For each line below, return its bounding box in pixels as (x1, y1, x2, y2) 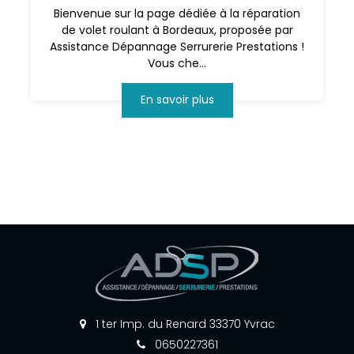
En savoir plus (140, 92, 214, 108)
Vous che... (148, 55, 206, 71)
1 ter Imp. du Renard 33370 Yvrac (92, 315, 275, 332)
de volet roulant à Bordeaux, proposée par (61, 21, 293, 38)
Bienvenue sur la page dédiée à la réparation (54, 5, 300, 21)
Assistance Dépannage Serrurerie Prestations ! (50, 38, 304, 55)
